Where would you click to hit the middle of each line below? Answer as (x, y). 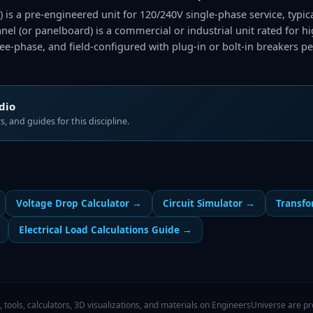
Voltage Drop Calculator (73, 203)
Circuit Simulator (203, 203)
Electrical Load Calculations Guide (99, 230)
